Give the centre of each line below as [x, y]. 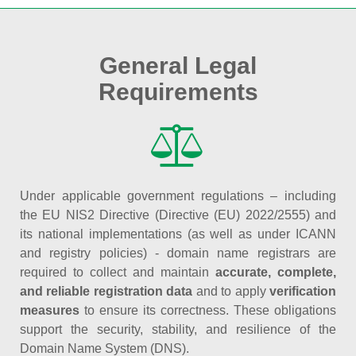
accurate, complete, [276, 272]
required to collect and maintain [118, 272]
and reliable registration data [106, 291]
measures [50, 310]
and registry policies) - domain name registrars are [178, 253]
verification [303, 291]
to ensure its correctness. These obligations [208, 310]
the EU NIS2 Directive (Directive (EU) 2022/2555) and [178, 215]
